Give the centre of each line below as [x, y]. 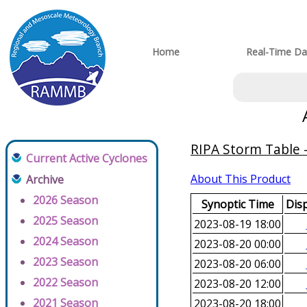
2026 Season [65, 200]
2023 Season [65, 262]
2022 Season [65, 283]
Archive [45, 180]
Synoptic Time [237, 205]
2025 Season [65, 221]
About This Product [241, 179]
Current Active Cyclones [87, 159]
